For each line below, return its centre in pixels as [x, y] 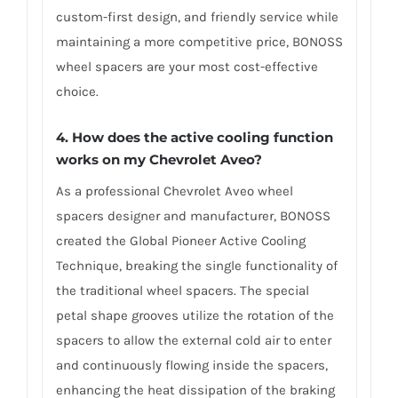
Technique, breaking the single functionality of [196, 266]
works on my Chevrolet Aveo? [159, 160]
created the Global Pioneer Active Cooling [180, 241]
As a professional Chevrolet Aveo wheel [174, 191]
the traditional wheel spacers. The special [182, 291]
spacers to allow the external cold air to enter [193, 341]
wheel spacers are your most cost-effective [187, 66]
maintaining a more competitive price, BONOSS [199, 41]
